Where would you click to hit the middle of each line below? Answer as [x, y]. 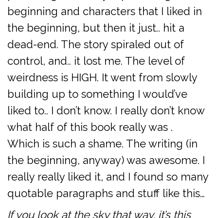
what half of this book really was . [90, 127]
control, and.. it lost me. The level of [96, 61]
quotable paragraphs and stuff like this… [106, 193]
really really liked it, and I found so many [108, 177]
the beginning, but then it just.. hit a [96, 28]
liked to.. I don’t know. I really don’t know [106, 111]
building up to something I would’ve [97, 94]
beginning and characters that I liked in [105, 11]
